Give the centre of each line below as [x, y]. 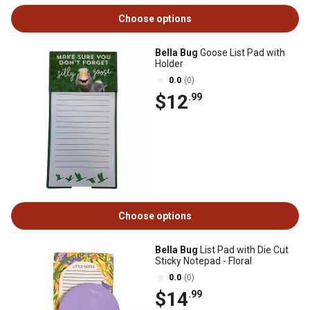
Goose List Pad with [241, 53]
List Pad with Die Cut [243, 250]
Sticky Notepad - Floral [203, 261]
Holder [169, 64]
